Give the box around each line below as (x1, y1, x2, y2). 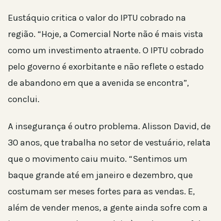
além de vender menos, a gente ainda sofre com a (8, 202, 208, 213)
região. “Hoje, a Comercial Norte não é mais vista (8, 28, 203, 39)
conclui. (8, 93, 39, 105)
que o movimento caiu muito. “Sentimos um (8, 153, 187, 164)
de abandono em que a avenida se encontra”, (8, 77, 189, 88)
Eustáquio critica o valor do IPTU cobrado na (8, 12, 186, 23)
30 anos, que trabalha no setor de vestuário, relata (8, 137, 211, 148)
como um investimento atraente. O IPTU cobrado (8, 44, 204, 56)
